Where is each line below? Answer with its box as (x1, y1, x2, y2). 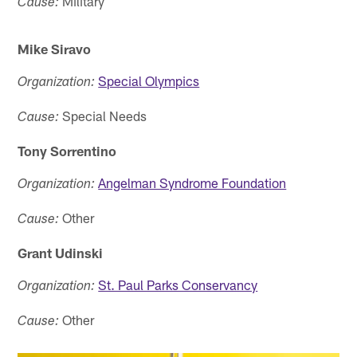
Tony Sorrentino (18, 142, 117, 159)
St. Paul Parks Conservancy (98, 276, 258, 292)
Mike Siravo (18, 40, 92, 57)
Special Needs (59, 107, 147, 124)
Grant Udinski (18, 244, 104, 261)
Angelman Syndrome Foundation (98, 174, 287, 190)
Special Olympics (98, 72, 200, 88)
